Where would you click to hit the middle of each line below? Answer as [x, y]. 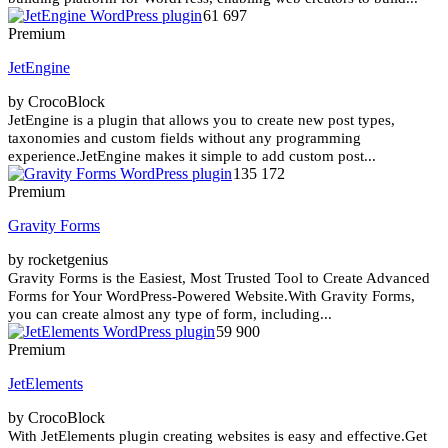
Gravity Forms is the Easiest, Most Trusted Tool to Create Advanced [219, 277]
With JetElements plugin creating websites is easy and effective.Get [217, 435]
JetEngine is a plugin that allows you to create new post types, [201, 119]
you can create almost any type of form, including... [170, 313]
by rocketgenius [58, 259]
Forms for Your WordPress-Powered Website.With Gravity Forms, [211, 295]
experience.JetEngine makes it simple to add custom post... [192, 155]
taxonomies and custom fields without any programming [184, 137]
